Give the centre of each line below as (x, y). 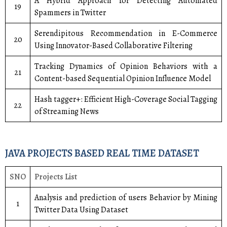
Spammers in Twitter (70, 13)
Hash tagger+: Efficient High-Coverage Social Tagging (126, 99)
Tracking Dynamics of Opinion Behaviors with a (126, 66)
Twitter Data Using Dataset (81, 210)
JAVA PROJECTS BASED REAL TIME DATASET (102, 153)
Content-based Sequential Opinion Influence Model (123, 79)
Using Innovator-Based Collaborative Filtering (113, 46)
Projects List (56, 177)
